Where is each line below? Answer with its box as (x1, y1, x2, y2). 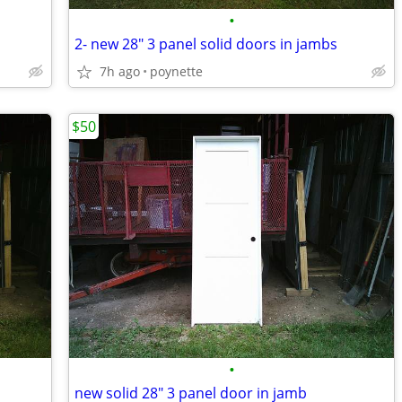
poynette (150, 63, 203, 80)
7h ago (100, 63, 140, 80)
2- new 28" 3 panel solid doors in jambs (74, 34, 337, 54)
